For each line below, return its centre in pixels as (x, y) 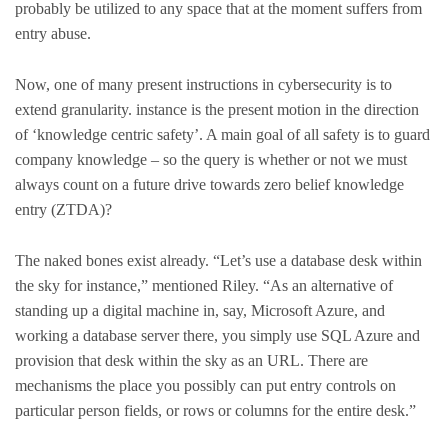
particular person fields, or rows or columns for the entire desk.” (217, 410)
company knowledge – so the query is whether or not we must (211, 159)
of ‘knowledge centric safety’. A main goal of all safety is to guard (222, 134)
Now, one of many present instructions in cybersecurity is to (203, 84)
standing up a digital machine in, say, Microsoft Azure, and (200, 310)
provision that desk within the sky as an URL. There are (191, 360)
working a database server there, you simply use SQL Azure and (217, 335)
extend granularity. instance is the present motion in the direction (217, 109)
